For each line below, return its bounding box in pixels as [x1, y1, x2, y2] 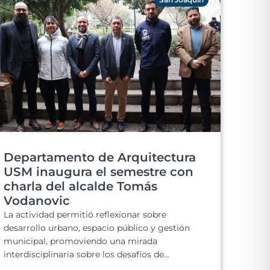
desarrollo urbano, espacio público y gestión [4, 222, 190, 233]
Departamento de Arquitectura [4, 150, 196, 165]
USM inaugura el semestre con [4, 165, 193, 179]
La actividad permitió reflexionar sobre [4, 209, 166, 220]
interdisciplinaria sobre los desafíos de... [4, 249, 169, 260]
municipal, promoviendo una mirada [4, 236, 157, 246]
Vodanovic [4, 193, 70, 208]
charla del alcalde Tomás [4, 179, 157, 193]
